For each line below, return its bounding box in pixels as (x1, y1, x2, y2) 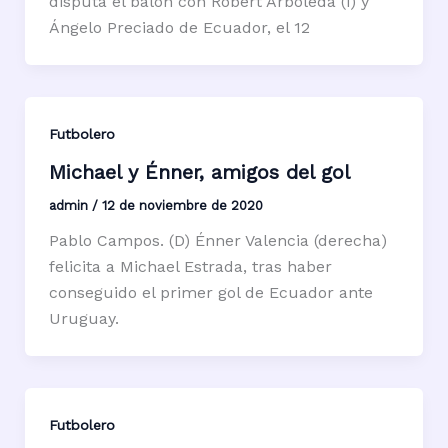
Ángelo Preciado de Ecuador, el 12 (48, 17, 310, 37)
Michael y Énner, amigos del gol (48, 160, 350, 185)
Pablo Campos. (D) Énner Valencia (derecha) (48, 231, 387, 251)
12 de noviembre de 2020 (101, 198, 263, 214)
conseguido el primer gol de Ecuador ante (48, 283, 373, 303)
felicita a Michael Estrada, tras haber (48, 257, 332, 277)
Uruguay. (48, 309, 119, 329)
